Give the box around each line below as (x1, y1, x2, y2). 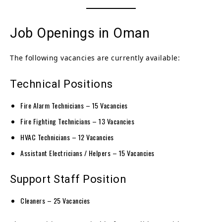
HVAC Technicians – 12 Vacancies (20, 131, 114, 142)
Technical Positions (10, 77, 113, 90)
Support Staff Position (10, 172, 126, 185)
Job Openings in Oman (10, 25, 150, 41)
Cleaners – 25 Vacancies (20, 195, 90, 206)
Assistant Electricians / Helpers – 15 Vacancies (20, 147, 155, 158)
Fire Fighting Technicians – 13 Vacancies (20, 115, 134, 126)
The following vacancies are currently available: (10, 53, 180, 62)
